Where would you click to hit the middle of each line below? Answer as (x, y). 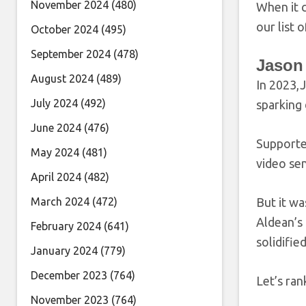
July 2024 (54, 103)
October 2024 (65, 29)
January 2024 (64, 251)
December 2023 (69, 275)
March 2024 (60, 201)
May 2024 (55, 152)
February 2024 (66, 226)
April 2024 (56, 177)
